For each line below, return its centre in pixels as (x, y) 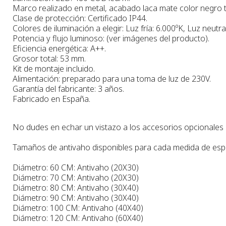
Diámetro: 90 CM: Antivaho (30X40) (76, 197)
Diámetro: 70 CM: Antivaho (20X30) (76, 177)
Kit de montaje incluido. (54, 68)
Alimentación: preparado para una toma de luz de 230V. (112, 78)
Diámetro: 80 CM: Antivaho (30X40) (76, 187)
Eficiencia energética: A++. (59, 48)
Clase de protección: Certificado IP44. (80, 18)
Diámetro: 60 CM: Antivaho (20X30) (76, 167)
